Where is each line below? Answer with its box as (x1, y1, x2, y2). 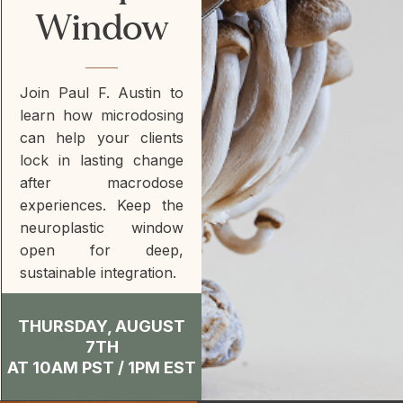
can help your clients (20, 129, 184, 147)
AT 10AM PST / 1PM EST (7, 358, 196, 377)
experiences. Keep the (20, 196, 184, 214)
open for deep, (20, 241, 184, 259)
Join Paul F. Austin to (20, 84, 184, 102)
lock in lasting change (20, 151, 184, 169)
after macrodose (20, 174, 184, 192)
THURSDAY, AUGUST (18, 317, 185, 336)
